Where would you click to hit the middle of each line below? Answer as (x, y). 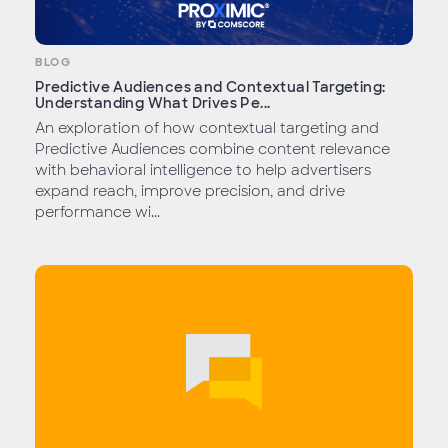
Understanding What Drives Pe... (153, 103)
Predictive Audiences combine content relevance (212, 149)
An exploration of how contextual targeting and (207, 128)
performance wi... (97, 212)
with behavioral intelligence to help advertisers (203, 170)
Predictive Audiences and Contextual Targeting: (210, 87)
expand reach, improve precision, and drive (190, 191)
